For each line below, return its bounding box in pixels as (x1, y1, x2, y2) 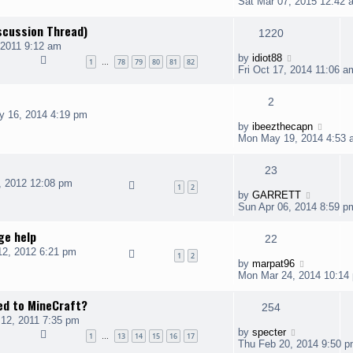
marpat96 (252, 258, 295, 269)
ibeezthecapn (252, 121, 313, 132)
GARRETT (252, 189, 301, 201)
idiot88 (252, 52, 282, 64)
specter (252, 326, 286, 338)
